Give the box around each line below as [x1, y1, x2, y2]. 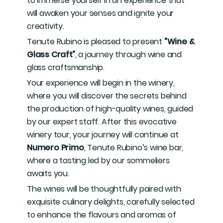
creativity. [27, 20, 64, 32]
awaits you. [27, 168, 69, 179]
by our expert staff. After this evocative [27, 116, 177, 127]
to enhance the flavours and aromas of [27, 209, 176, 221]
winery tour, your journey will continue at [27, 129, 179, 140]
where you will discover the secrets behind [27, 90, 187, 102]
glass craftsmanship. [27, 62, 105, 73]
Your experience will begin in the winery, [27, 77, 175, 89]
